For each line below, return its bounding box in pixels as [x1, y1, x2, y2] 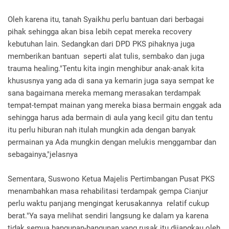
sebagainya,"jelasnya [8, 150, 78, 159]
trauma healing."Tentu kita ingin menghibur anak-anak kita [8, 64, 204, 73]
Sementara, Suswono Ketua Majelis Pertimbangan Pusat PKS [8, 174, 215, 184]
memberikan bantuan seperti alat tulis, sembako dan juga [8, 52, 204, 61]
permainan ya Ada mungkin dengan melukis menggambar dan [8, 138, 216, 147]
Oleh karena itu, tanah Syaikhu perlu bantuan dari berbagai [8, 15, 204, 24]
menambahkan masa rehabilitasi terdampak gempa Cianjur [8, 187, 208, 196]
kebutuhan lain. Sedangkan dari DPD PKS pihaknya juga [8, 39, 195, 49]
